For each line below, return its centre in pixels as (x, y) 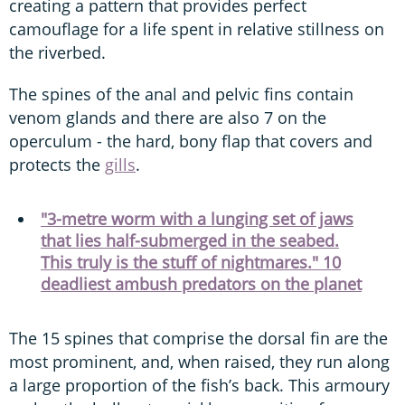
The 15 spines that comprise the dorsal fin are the (198, 338)
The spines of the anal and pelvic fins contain (181, 94)
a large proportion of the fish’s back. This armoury (199, 385)
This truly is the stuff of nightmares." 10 (191, 262)
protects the (57, 164)
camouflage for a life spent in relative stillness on (197, 28)
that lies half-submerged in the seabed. (190, 240)
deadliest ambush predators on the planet (201, 283)
